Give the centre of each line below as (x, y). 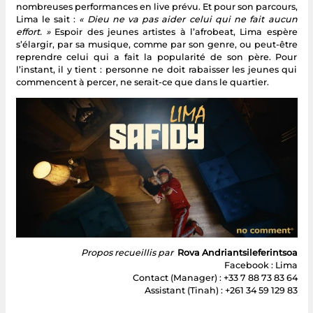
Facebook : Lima (261, 265)
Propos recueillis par (127, 253)
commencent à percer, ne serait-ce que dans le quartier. (142, 82)
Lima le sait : (48, 19)
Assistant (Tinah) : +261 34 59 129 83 (221, 291)
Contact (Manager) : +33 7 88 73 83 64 (215, 278)
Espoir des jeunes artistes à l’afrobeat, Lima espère (176, 31)
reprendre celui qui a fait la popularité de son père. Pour (156, 57)
